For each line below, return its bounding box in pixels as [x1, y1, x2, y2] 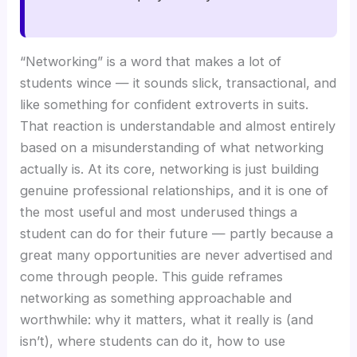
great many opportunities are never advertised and [20, 246, 333, 263]
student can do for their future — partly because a [20, 225, 334, 241]
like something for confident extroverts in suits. [20, 96, 309, 112]
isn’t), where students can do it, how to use [20, 332, 286, 349]
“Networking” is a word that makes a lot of [20, 53, 282, 69]
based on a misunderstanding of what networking [20, 139, 324, 155]
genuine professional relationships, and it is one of [20, 182, 329, 198]
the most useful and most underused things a [20, 203, 298, 220]
